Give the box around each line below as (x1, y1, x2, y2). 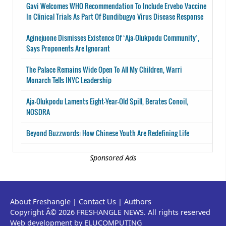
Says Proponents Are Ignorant (26, 42, 110, 53)
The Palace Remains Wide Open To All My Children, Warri (26, 64, 182, 75)
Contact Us (79, 196, 116, 206)
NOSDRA (26, 106, 50, 117)
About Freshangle (10, 196, 71, 206)
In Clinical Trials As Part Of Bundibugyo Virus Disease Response (26, 11, 203, 22)
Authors (124, 196, 151, 206)
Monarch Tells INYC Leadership (26, 74, 111, 85)
